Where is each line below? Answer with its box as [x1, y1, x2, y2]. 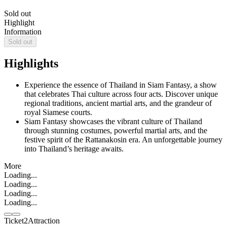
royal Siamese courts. [24, 108, 92, 117]
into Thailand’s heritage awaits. [24, 144, 124, 154]
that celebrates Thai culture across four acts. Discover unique [24, 90, 218, 99]
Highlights [4, 57, 58, 70]
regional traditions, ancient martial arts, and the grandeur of [24, 99, 212, 108]
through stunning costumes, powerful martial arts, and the [24, 126, 207, 135]
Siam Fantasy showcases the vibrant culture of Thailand [24, 117, 202, 126]
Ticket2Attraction [4, 216, 60, 225]
